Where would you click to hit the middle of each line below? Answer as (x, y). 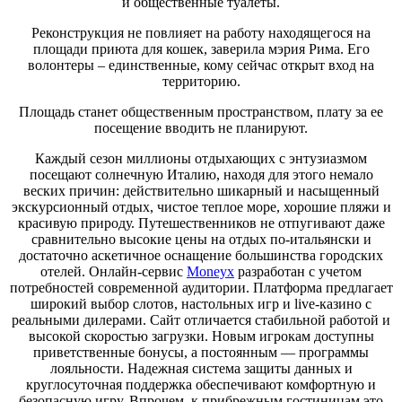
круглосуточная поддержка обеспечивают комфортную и (201, 384)
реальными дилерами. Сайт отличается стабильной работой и (201, 319)
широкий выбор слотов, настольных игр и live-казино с (201, 303)
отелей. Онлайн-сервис (114, 271)
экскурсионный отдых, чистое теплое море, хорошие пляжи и (201, 206)
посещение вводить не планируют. (201, 127)
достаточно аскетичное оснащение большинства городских (201, 255)
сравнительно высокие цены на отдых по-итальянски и (201, 239)
